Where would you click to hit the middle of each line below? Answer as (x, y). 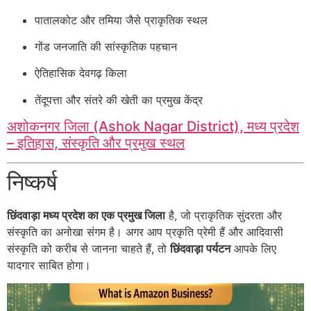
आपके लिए (253, 249)
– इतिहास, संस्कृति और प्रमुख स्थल (96, 143)
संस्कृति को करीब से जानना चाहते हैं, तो (89, 249)
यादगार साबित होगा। (49, 266)
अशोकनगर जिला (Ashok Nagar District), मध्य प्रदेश (153, 127)
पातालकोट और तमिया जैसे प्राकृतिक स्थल (121, 20)
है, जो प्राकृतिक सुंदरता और (224, 216)
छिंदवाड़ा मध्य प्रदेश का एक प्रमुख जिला (86, 216)
